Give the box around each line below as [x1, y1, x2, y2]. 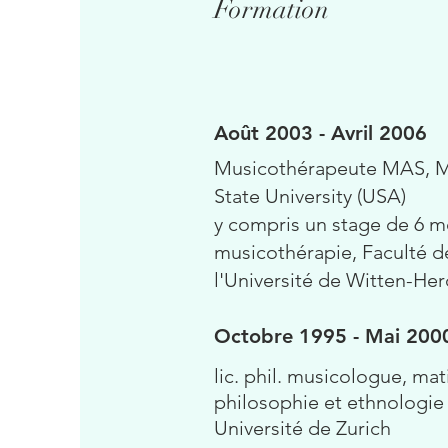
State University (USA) [214, 184, 406, 208]
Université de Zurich [214, 416, 391, 440]
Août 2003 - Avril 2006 [214, 121, 427, 145]
